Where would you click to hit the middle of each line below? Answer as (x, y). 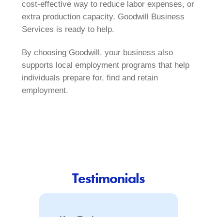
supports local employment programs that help (105, 65)
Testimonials (108, 178)
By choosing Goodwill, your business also (97, 53)
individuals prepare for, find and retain (90, 78)
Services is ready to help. (69, 29)
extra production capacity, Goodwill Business (103, 16)
